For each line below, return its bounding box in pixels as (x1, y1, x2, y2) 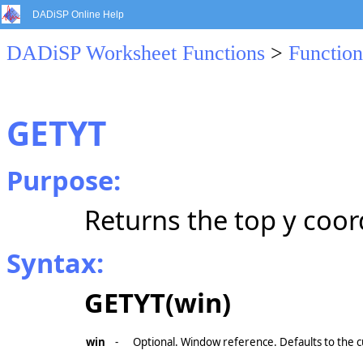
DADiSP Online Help (32, 9, 124, 20)
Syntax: (6, 245, 104, 281)
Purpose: (6, 162, 121, 199)
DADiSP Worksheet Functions (6, 41, 265, 65)
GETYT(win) (84, 284, 231, 321)
